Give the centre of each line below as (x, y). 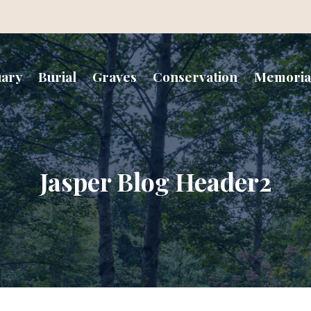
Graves (115, 76)
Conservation (195, 76)
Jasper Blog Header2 (155, 181)
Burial (57, 76)
